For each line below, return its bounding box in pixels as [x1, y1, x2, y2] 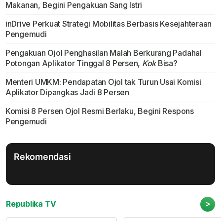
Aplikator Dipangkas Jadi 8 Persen [5, 87, 129, 97]
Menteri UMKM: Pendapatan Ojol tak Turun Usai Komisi [5, 76, 201, 87]
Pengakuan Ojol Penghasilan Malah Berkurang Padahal [5, 47, 202, 58]
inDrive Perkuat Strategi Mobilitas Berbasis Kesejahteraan [5, 18, 212, 29]
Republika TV [6, 198, 57, 209]
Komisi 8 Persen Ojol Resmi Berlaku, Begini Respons [5, 106, 194, 116]
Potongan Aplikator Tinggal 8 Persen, [5, 58, 142, 68]
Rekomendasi [14, 151, 71, 162]
